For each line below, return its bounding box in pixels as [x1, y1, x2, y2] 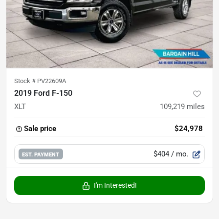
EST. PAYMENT [22, 151, 60, 158]
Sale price [24, 124, 56, 133]
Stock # [14, 77, 37, 85]
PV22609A [37, 77, 66, 85]
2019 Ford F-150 [14, 88, 72, 98]
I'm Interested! [94, 181, 137, 190]
